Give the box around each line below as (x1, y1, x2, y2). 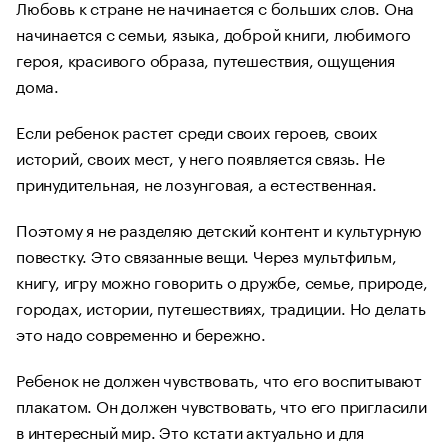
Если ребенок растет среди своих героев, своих (16, 117, 377, 143)
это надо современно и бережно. (16, 319, 267, 345)
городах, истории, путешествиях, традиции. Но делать (16, 293, 426, 319)
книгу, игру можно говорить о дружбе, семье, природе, (16, 267, 428, 293)
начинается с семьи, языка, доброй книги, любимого (16, 19, 412, 45)
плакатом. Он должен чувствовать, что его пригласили (16, 391, 427, 417)
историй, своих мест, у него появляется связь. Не (16, 143, 385, 169)
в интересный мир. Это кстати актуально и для (16, 417, 365, 443)
